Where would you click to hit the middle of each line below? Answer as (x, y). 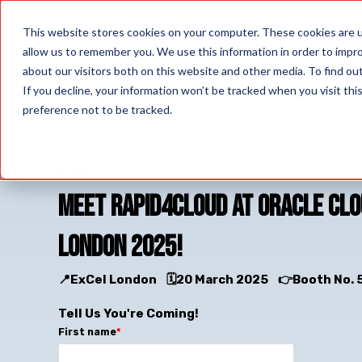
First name (87, 332)
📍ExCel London (112, 279)
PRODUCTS (271, 30)
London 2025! (120, 247)
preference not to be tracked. (97, 109)
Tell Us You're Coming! (128, 313)
